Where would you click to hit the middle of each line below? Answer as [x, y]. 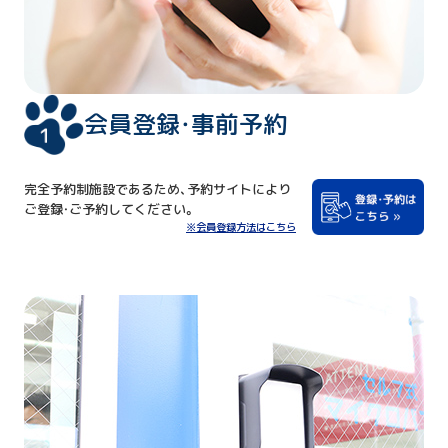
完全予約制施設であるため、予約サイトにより [157, 189]
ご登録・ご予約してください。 [110, 209]
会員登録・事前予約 [185, 124]
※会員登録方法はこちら [241, 227]
